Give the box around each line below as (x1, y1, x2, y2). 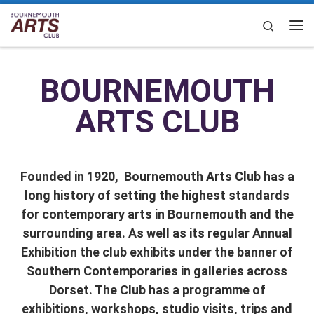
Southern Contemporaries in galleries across (27, 264, 287, 278)
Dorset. (48, 282, 95, 297)
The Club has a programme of (94, 282, 266, 297)
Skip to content (19, 13, 87, 27)
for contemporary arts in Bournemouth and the (20, 207, 294, 221)
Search (275, 17, 305, 31)
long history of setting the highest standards (25, 188, 289, 203)
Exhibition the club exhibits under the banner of (21, 245, 293, 259)
